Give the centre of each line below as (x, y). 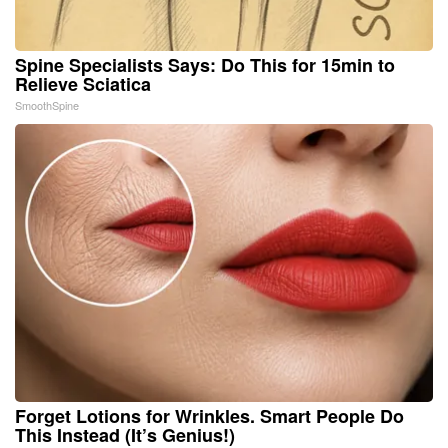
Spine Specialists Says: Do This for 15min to (205, 65)
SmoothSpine (47, 105)
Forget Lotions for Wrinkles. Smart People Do (209, 416)
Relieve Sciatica (83, 84)
